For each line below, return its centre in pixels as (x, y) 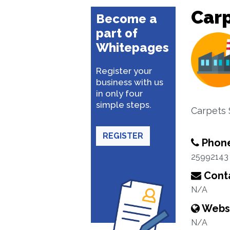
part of (117, 33)
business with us (130, 82)
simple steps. (124, 105)
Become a (127, 19)
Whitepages (132, 47)
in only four (119, 93)
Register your (124, 71)
